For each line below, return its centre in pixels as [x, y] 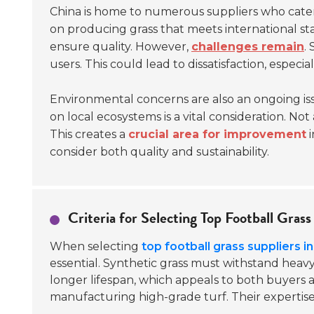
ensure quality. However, [121, 47]
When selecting [96, 246]
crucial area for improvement [217, 134]
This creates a [89, 134]
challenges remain [248, 47]
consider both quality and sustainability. [159, 152]
